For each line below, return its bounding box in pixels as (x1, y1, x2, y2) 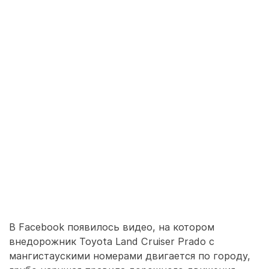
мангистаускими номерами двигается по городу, (9, 250, 250, 262)
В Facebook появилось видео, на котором (9, 221, 214, 233)
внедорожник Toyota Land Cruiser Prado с (9, 235, 214, 247)
